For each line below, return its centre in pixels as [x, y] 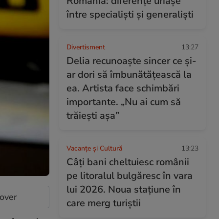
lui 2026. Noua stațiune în [124, 189]
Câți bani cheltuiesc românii [128, 162]
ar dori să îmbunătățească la [129, 75]
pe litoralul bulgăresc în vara [130, 176]
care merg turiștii [104, 203]
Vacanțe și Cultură [94, 148]
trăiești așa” [93, 116]
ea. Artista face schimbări [123, 88]
